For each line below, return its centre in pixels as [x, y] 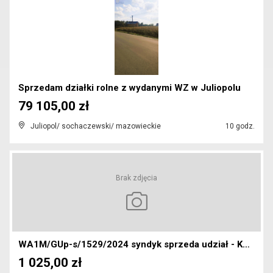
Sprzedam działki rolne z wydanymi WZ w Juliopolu [129, 88]
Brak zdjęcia [136, 178]
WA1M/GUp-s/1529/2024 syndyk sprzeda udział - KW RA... [246, 244]
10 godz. [239, 126]
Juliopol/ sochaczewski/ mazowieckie [96, 126]
